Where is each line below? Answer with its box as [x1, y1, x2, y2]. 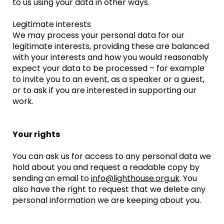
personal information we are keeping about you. [12, 194, 201, 206]
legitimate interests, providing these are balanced [12, 40, 209, 52]
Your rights [12, 128, 60, 140]
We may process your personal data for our [12, 29, 184, 41]
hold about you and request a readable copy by [12, 161, 199, 173]
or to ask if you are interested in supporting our [12, 84, 196, 96]
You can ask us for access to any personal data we [12, 150, 211, 162]
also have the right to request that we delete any [12, 183, 205, 195]
